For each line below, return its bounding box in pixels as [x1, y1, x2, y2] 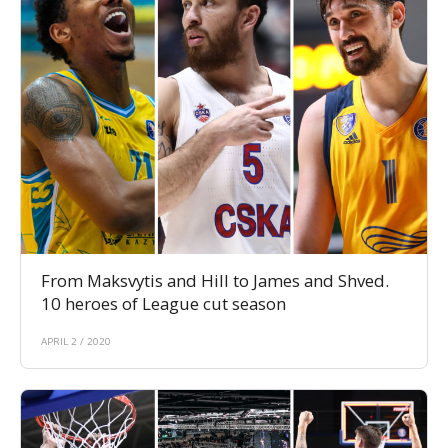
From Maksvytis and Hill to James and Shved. [41, 269, 389, 293]
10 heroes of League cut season [41, 292, 286, 316]
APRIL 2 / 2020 [41, 335, 111, 349]
